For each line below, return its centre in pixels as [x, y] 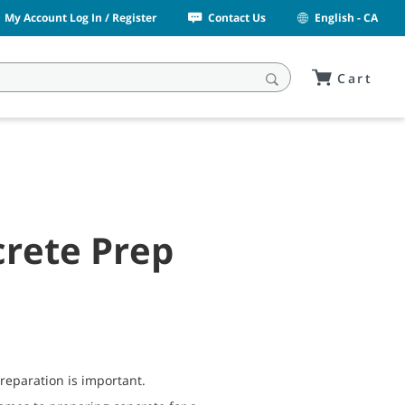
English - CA [346, 18]
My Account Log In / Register [81, 18]
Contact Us [237, 18]
